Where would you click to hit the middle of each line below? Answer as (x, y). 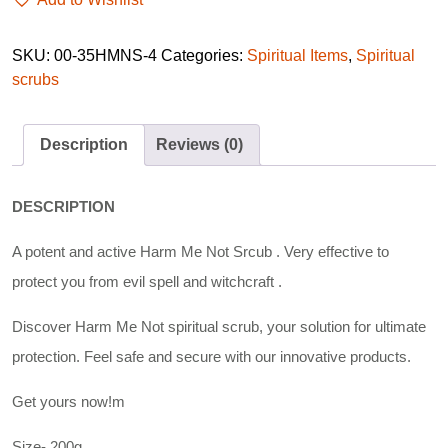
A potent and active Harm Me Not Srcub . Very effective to (200, 251)
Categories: (204, 55)
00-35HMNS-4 (105, 55)
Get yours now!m (68, 401)
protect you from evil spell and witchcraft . (147, 281)
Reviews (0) (199, 144)
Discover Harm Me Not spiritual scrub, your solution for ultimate (219, 326)
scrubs (35, 79)
